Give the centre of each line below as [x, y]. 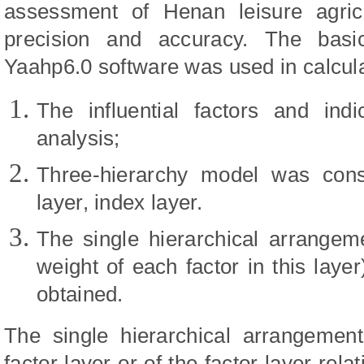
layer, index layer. [120, 203]
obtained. [80, 295]
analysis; [78, 139]
